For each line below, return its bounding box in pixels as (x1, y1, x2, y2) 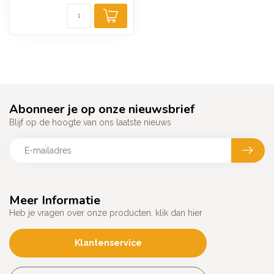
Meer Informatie (9, 192, 100, 209)
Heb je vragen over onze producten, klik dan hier (9, 208, 202, 218)
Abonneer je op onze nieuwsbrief (9, 101, 194, 118)
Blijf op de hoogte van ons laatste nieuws (9, 117, 171, 128)
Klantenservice (74, 238, 142, 248)
